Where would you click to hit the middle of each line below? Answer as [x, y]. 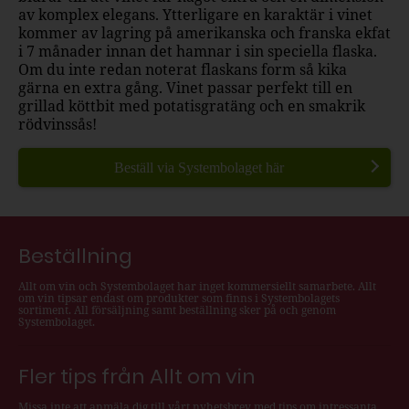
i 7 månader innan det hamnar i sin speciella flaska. [198, 51]
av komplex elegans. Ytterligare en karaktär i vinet [195, 14]
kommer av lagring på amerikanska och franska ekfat [204, 32]
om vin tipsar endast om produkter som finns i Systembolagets [179, 298]
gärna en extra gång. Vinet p [117, 87]
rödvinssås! [58, 124]
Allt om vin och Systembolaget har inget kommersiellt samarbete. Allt [197, 286]
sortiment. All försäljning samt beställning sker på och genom [177, 309]
